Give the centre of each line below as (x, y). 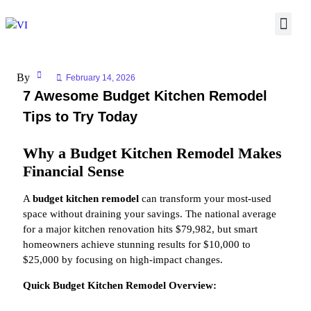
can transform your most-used (205, 199)
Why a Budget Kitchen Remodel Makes (152, 153)
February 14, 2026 (101, 78)
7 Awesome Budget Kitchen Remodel (145, 96)
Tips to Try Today (80, 117)
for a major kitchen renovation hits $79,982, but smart (140, 229)
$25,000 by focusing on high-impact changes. (123, 260)
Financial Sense (74, 171)
